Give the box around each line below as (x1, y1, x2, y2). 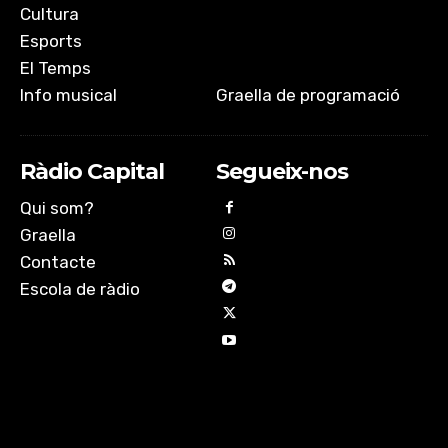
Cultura (20, 3, 79, 24)
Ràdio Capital (20, 157, 164, 185)
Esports (20, 30, 82, 51)
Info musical (20, 84, 117, 105)
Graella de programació (215, 84, 400, 105)
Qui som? (20, 197, 94, 218)
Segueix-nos (215, 157, 348, 185)
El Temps (20, 57, 91, 78)
